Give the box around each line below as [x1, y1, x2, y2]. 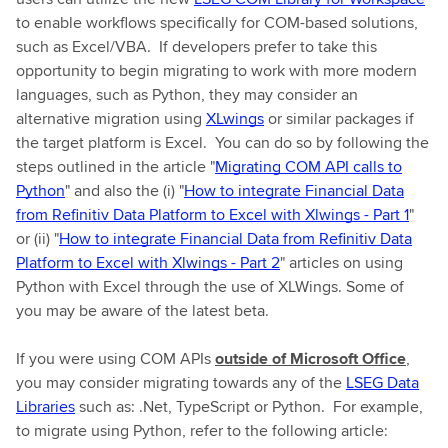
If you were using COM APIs [16, 346, 215, 370]
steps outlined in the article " [16, 154, 215, 178]
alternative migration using [16, 106, 206, 130]
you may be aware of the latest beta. [16, 298, 269, 322]
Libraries [16, 394, 75, 418]
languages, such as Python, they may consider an [16, 82, 358, 106]
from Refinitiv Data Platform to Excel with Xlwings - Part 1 [16, 202, 409, 226]
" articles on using [280, 250, 403, 274]
